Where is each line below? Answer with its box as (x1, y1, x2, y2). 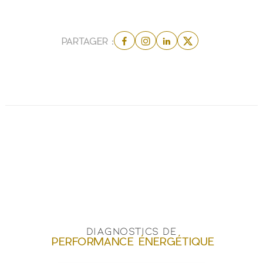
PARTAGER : (62, 35, 114, 46)
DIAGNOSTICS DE (86, 224, 177, 238)
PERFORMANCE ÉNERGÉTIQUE (52, 235, 215, 248)
